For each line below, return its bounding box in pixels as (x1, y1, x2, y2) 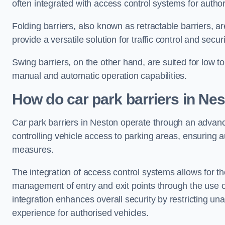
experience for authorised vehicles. (12, 208, 149, 218)
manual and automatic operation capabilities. (12, 71, 187, 81)
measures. (12, 145, 54, 155)
